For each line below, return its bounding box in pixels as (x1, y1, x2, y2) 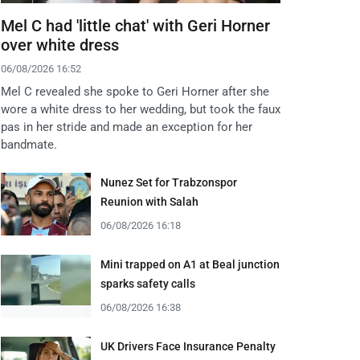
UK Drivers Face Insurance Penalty (100, 340, 276, 354)
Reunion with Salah (100, 195, 198, 209)
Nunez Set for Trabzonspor (100, 176, 237, 190)
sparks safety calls (100, 277, 195, 291)
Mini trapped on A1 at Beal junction (100, 258, 280, 272)
